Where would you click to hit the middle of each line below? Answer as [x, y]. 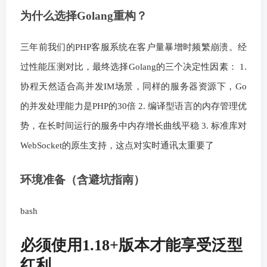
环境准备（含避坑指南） [83, 179]
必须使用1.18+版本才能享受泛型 [131, 245]
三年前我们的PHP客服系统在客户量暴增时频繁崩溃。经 [133, 47]
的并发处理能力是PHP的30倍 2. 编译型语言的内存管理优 [133, 106]
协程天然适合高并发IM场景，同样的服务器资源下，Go [133, 86]
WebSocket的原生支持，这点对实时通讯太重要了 [117, 145]
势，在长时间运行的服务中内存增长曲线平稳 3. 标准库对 [133, 125]
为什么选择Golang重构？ [84, 15]
